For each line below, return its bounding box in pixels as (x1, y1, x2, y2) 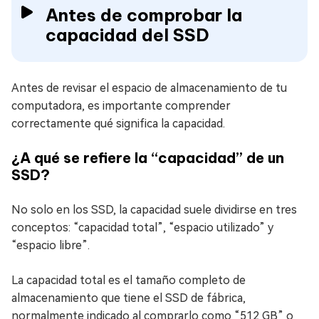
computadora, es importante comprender (11, 99, 231, 113)
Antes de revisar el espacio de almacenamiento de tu (11, 81, 287, 95)
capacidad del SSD (46, 24, 209, 46)
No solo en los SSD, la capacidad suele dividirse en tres (11, 203, 297, 216)
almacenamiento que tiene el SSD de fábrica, (11, 291, 246, 305)
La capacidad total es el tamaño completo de (11, 273, 246, 287)
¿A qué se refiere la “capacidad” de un (11, 149, 284, 167)
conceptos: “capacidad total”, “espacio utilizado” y (11, 221, 273, 234)
